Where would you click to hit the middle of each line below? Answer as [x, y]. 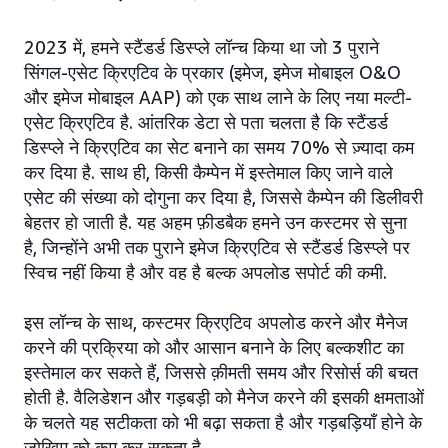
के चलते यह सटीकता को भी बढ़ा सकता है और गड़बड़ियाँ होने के [223, 421]
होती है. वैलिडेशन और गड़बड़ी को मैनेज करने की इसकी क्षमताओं [224, 396]
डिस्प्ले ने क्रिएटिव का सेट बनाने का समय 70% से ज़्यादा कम [219, 146]
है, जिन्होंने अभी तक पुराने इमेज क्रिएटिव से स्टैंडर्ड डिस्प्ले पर [217, 246]
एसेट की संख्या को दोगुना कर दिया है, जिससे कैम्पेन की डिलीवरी [223, 196]
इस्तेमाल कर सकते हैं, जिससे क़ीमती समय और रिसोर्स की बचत [221, 371]
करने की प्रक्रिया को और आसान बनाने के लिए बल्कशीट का [214, 346]
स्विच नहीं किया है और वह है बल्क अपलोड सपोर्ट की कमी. [205, 271]
